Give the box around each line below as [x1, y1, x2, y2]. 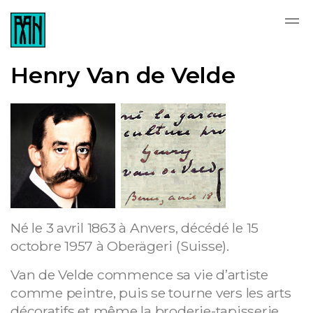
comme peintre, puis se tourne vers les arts [10, 284, 291, 301]
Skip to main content [115, 8, 198, 18]
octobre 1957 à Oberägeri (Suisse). [10, 238, 229, 254]
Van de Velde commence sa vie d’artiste [10, 266, 268, 283]
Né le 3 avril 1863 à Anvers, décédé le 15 [10, 219, 259, 236]
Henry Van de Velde [10, 61, 235, 89]
